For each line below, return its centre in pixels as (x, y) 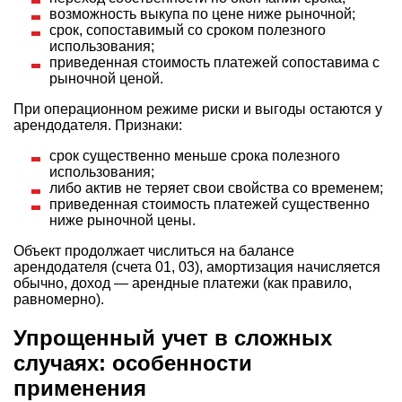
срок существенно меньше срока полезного (195, 155)
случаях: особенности (133, 363)
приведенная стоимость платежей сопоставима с (214, 62)
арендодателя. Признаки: (98, 125)
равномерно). (59, 299)
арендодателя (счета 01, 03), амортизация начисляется (197, 267)
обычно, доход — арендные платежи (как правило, (183, 283)
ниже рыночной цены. (122, 220)
